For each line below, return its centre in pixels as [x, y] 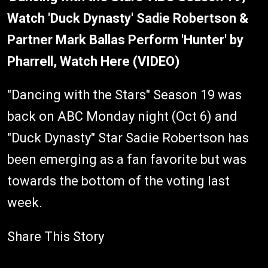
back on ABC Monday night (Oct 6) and [122, 116]
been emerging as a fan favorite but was [127, 159]
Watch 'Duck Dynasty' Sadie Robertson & [128, 18]
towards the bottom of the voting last [118, 181]
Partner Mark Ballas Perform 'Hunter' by [125, 39]
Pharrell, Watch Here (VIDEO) [93, 61]
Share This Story [56, 236]
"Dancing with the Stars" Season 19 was [124, 95]
